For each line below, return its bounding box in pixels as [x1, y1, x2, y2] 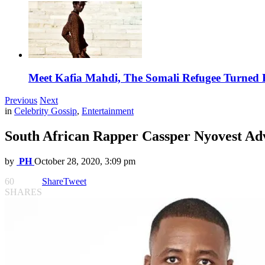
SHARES [5, 187, 42, 198]
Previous [5, 95, 37, 106]
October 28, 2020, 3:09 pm [34, 156, 135, 167]
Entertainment [82, 106, 134, 117]
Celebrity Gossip [14, 106, 77, 117]
